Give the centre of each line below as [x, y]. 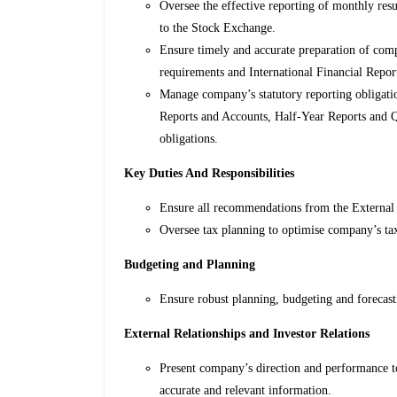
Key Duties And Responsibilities [210, 174]
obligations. [189, 139]
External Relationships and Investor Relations [247, 334]
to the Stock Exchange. [218, 28]
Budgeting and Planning [190, 265]
